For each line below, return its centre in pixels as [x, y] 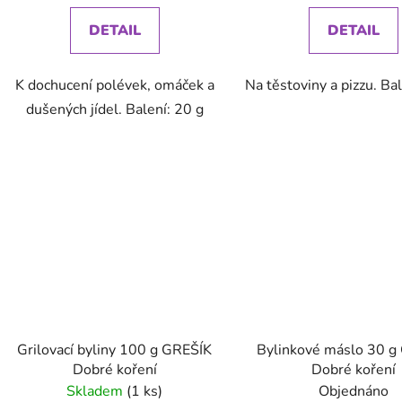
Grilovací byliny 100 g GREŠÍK [115, 350]
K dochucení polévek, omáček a [114, 85]
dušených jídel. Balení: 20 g [114, 109]
